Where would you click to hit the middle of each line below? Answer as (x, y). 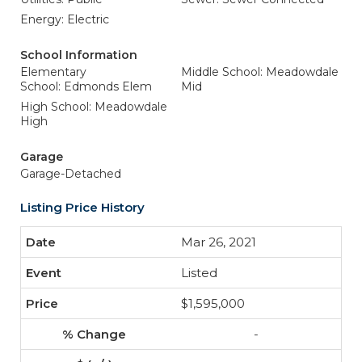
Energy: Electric (65, 19)
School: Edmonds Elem (86, 86)
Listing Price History (82, 207)
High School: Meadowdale (94, 107)
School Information (79, 55)
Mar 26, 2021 (219, 242)
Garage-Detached (71, 174)
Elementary (53, 72)
